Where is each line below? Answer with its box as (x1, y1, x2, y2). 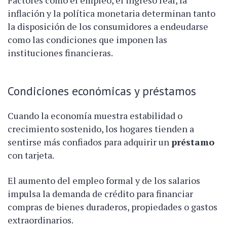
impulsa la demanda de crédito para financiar (8, 187, 193, 200)
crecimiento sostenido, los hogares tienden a (8, 122, 194, 135)
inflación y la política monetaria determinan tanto (8, 7, 215, 19)
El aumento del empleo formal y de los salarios (8, 174, 200, 186)
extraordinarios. (8, 213, 73, 226)
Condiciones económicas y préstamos (8, 83, 196, 98)
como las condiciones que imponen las (8, 33, 167, 46)
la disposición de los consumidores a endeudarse (8, 20, 208, 32)
